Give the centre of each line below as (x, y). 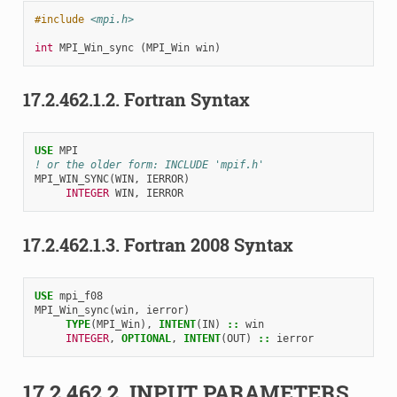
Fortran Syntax (187, 99)
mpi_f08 (81, 296)
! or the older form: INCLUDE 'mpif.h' (149, 164)
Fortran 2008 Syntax (208, 244)
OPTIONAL (146, 338)
